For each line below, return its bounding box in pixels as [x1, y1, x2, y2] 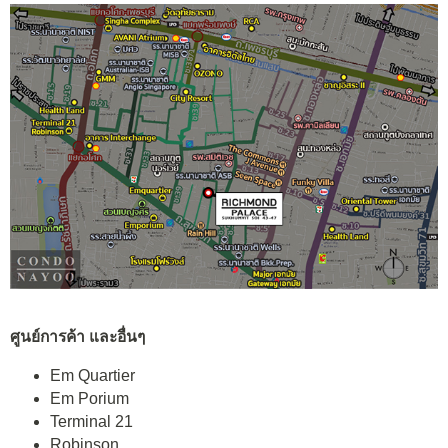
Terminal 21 [50, 413, 133, 431]
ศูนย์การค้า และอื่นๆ [10, 327, 145, 345]
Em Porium [50, 390, 129, 408]
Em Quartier [50, 367, 135, 385]
